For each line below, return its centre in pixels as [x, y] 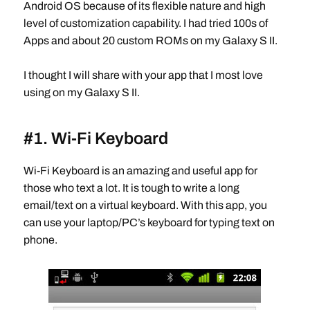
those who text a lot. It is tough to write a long [131, 188]
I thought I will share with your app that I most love [143, 75]
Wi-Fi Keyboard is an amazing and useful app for [140, 171]
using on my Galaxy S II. [81, 92]
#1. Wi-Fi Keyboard [95, 138]
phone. [40, 240]
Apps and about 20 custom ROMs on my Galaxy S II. [150, 40]
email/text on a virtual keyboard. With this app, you [145, 205]
